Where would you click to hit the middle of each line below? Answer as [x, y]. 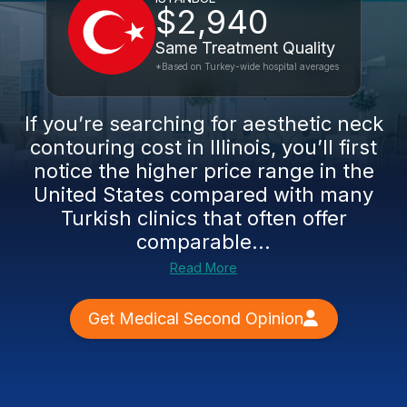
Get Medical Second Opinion [195, 318]
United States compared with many [203, 194]
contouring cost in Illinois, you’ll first [203, 147]
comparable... [203, 242]
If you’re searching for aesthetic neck [203, 124]
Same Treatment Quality [245, 48]
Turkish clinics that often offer [203, 218]
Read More [203, 268]
